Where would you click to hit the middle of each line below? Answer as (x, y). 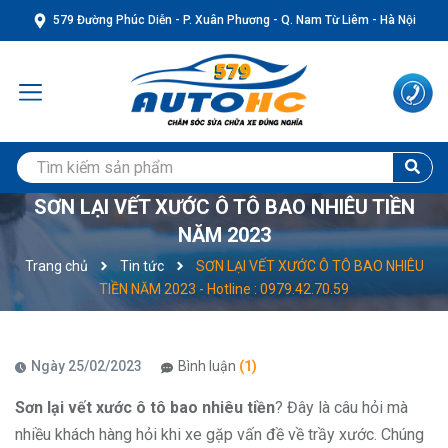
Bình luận (208, 366)
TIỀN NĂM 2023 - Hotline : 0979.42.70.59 (224, 289)
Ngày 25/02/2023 (86, 366)
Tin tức (141, 266)
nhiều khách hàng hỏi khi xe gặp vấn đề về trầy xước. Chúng (219, 434)
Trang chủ (56, 266)
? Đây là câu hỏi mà (341, 407)
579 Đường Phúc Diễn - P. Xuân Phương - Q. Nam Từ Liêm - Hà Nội (234, 20)
